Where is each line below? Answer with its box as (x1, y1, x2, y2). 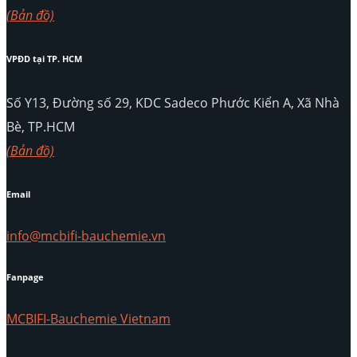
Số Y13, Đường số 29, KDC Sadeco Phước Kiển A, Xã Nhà (6, 94, 339, 112)
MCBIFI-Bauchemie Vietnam (6, 310, 171, 328)
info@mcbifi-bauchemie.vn (6, 227, 166, 245)
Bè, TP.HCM (6, 118, 75, 136)
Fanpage (6, 272, 44, 284)
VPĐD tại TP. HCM (6, 53, 82, 65)
